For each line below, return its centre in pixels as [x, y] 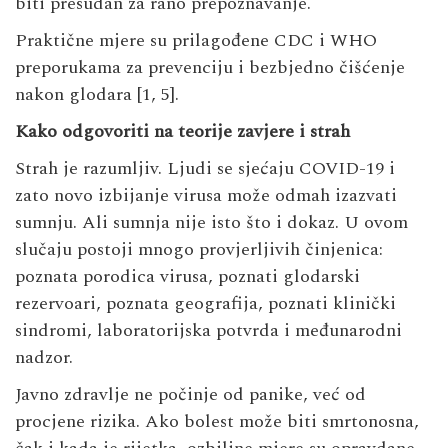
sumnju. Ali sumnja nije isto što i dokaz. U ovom [211, 222]
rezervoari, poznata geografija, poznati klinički [205, 303]
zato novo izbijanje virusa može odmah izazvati [206, 195]
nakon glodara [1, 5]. [97, 94]
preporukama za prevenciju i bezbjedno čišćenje [210, 67]
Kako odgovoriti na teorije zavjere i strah [182, 131]
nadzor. [44, 357]
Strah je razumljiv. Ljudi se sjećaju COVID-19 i [205, 168]
